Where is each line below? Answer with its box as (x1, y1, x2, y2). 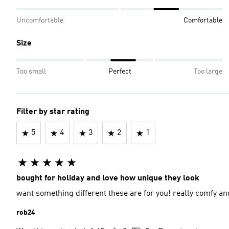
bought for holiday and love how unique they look (16, 174, 199, 182)
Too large (194, 68, 222, 75)
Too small (16, 68, 46, 75)
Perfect (108, 68, 131, 75)
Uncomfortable (16, 17, 63, 24)
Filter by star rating (16, 108, 89, 116)
